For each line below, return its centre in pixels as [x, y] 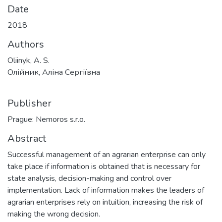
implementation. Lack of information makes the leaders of [106, 190]
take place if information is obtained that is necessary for [104, 166]
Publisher [29, 103]
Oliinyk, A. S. [28, 60]
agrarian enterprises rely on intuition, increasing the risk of [105, 202]
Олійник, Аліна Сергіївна [54, 72]
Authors [26, 44]
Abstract [27, 138]
